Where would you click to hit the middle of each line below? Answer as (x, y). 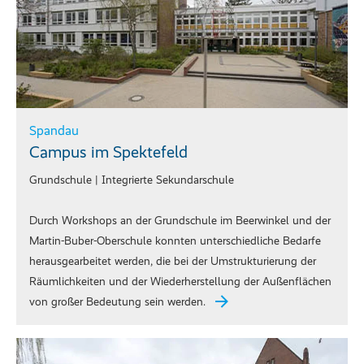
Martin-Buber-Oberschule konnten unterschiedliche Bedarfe (175, 241)
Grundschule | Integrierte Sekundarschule (132, 180)
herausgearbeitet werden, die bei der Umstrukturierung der (173, 262)
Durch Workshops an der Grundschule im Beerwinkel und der (180, 221)
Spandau (54, 131)
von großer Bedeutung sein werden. (117, 302)
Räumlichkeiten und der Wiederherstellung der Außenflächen (180, 282)
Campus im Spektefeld (108, 152)
